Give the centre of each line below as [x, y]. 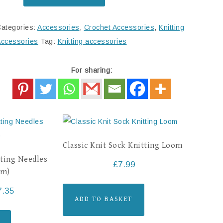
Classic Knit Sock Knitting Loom [123, 146]
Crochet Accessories [119, 27]
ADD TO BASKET [104, 199]
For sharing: [92, 70]
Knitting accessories [92, 41]
